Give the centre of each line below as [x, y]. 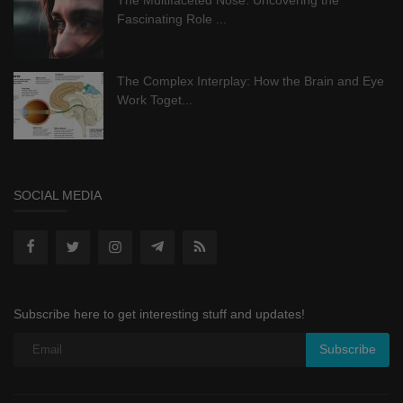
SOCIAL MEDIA [58, 195]
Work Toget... [155, 99]
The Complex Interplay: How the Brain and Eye [251, 81]
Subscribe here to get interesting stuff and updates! [159, 313]
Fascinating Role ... [172, 18]
